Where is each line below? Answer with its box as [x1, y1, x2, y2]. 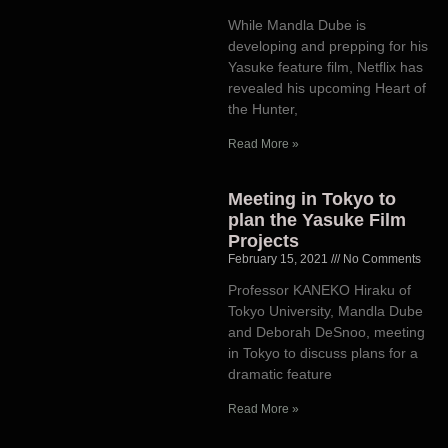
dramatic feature [227, 366, 332, 383]
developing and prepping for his [227, 38, 428, 55]
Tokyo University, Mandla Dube [227, 303, 423, 320]
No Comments [339, 252, 421, 267]
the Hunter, [227, 101, 298, 118]
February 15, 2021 [227, 252, 331, 267]
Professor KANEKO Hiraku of [227, 282, 411, 299]
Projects [227, 231, 299, 252]
